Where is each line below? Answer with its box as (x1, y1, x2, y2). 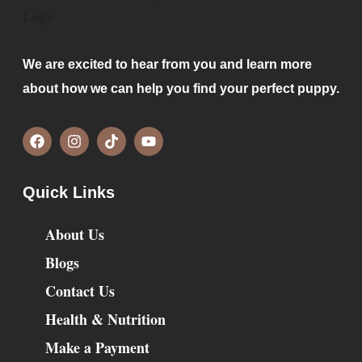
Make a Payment (44, 337, 149, 359)
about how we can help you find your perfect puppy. (23, 81, 339, 95)
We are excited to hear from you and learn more (23, 57, 312, 71)
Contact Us (44, 280, 115, 302)
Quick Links (23, 183, 115, 202)
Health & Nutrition (44, 309, 166, 330)
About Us (44, 224, 104, 246)
